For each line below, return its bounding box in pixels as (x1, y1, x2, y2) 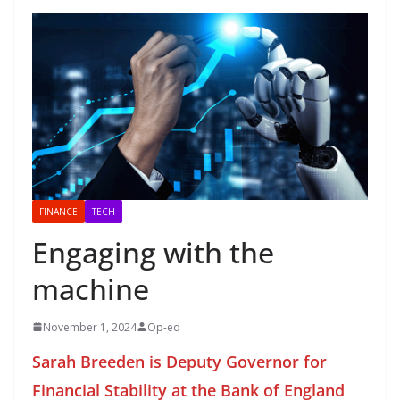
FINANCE (39, 204, 78, 218)
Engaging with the (32, 232, 274, 271)
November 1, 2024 (43, 319, 137, 335)
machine (32, 269, 149, 308)
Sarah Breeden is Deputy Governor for (32, 350, 327, 372)
